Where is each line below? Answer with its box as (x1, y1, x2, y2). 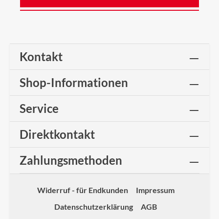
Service (20, 101, 59, 115)
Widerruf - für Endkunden (37, 185, 128, 195)
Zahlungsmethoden (20, 153, 122, 167)
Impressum (135, 185, 175, 195)
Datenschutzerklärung (54, 202, 133, 211)
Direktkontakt (20, 127, 95, 141)
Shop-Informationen (20, 75, 128, 89)
